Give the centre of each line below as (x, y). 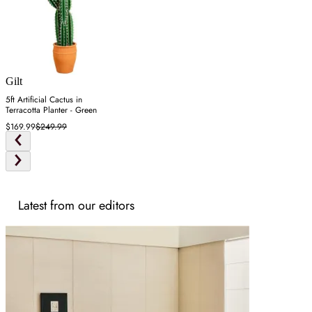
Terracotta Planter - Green (51, 110)
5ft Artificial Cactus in (44, 99)
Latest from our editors (76, 205)
